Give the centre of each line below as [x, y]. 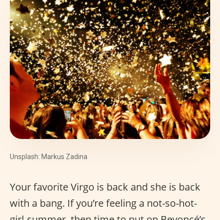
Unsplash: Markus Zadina [49, 157]
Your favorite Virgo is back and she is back [105, 187]
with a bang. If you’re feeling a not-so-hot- [103, 203]
